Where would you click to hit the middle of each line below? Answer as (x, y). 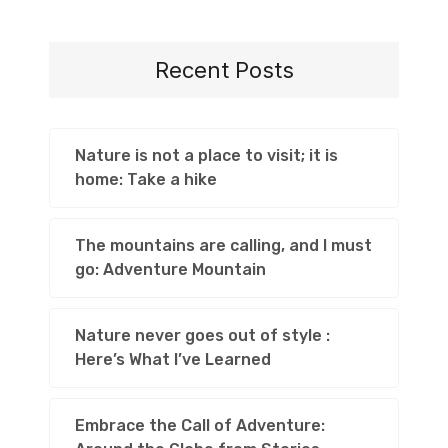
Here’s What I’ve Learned (173, 359)
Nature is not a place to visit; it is (206, 155)
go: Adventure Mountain (170, 269)
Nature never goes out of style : (202, 335)
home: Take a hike (146, 179)
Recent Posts (224, 70)
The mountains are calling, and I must (223, 245)
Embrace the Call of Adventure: (200, 425)
